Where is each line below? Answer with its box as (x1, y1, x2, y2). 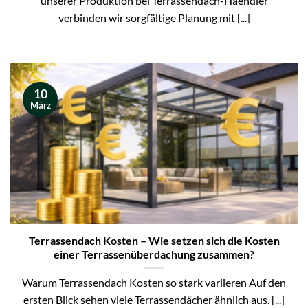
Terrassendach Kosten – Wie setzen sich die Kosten (28, 234, 280, 247)
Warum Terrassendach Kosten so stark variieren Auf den (22, 276, 286, 289)
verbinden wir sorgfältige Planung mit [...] (58, 11, 250, 24)
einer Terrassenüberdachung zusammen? (54, 248, 254, 261)
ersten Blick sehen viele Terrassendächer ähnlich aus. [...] (23, 294, 285, 307)
